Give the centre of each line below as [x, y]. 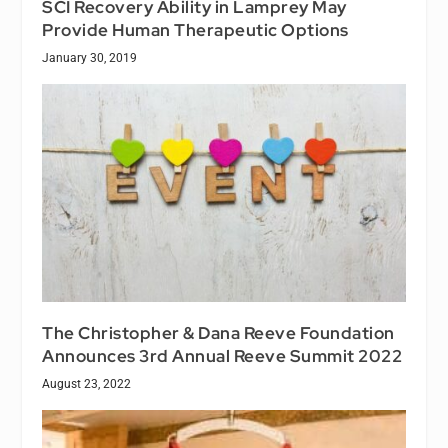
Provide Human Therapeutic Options [195, 30]
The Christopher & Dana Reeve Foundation [218, 333]
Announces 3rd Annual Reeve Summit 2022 [222, 356]
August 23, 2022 [87, 384]
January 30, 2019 [90, 58]
